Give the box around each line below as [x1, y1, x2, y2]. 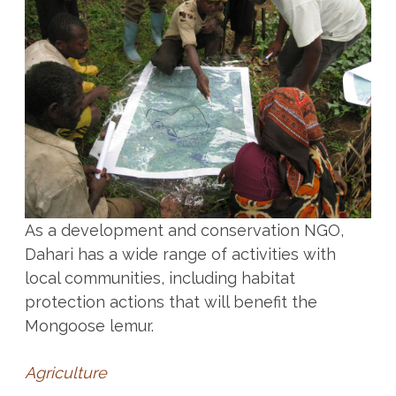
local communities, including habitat [24, 268, 295, 287]
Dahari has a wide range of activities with [24, 244, 336, 263]
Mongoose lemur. [24, 316, 154, 335]
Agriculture [24, 362, 107, 382]
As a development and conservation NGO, [24, 220, 344, 240]
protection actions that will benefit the [24, 292, 317, 311]
